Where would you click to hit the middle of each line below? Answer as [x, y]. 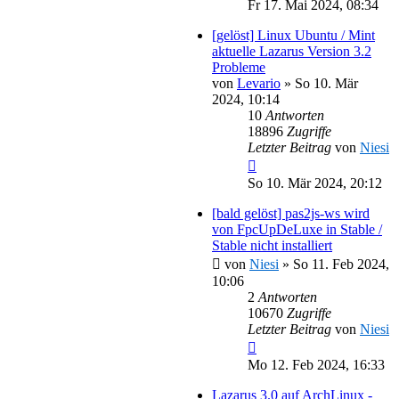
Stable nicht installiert [272, 245]
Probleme [239, 67]
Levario [259, 83]
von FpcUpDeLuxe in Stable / [297, 229]
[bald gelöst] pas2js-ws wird [291, 213]
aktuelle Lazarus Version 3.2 [292, 51]
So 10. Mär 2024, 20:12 [315, 183]
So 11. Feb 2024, [341, 264]
